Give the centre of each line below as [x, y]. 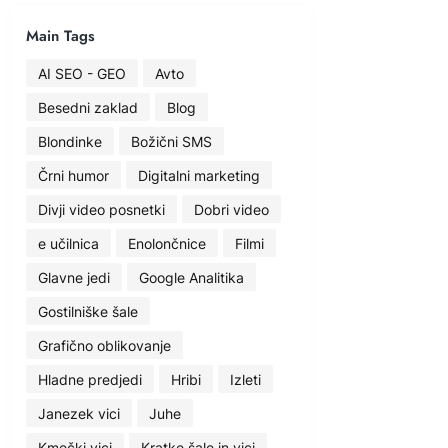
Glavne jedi [74, 277]
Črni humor [73, 175]
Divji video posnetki [101, 209]
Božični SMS [171, 141]
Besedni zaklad [88, 107]
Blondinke [70, 141]
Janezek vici [79, 413]
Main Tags [60, 35]
